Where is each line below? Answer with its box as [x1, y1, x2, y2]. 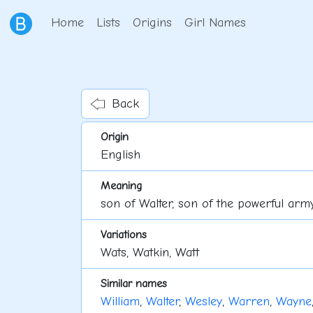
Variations [100, 228, 147, 242]
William [100, 294, 140, 310]
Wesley [184, 294, 222, 310]
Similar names [100, 277, 167, 291]
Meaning [100, 179, 142, 193]
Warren [228, 294, 270, 310]
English [100, 147, 140, 163]
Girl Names [184, 15, 246, 30]
